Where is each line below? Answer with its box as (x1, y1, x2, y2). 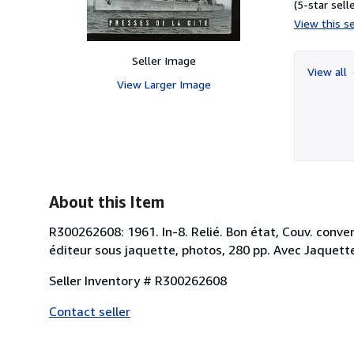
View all (307, 64, 350, 78)
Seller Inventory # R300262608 (49, 272, 227, 288)
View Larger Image (116, 77, 211, 91)
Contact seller (49, 303, 130, 319)
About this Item (49, 192, 164, 211)
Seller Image (131, 53, 196, 67)
